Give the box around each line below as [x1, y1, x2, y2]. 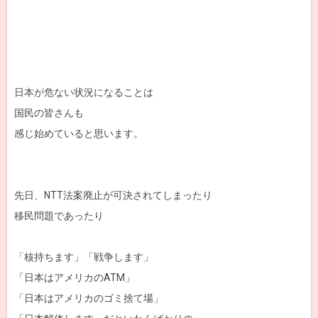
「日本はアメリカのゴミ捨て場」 [14, 292, 163, 305]
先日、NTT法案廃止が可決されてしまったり [14, 190, 212, 202]
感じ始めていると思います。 [14, 128, 143, 140]
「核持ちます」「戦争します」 [14, 251, 153, 263]
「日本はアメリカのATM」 [14, 272, 135, 284]
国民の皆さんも [14, 107, 84, 119]
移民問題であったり [14, 210, 104, 222]
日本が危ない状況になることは [14, 87, 153, 99]
